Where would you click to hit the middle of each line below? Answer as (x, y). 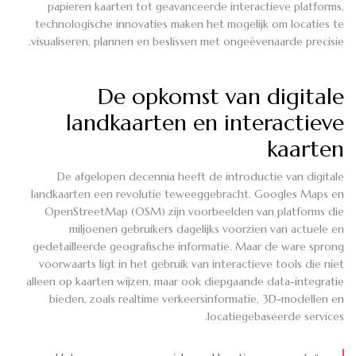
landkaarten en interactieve (205, 122)
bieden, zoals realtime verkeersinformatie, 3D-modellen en (197, 298)
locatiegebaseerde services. (276, 316)
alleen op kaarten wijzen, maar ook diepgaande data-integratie (185, 281)
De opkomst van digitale (221, 96)
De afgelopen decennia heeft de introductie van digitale (201, 176)
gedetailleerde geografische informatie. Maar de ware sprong (188, 246)
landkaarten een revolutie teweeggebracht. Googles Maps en (188, 193)
